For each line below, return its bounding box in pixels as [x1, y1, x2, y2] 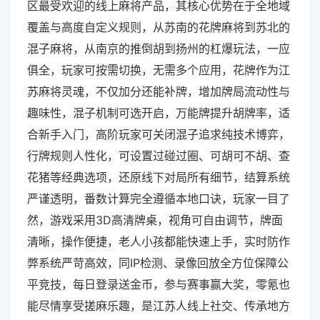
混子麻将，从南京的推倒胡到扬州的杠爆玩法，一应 [27, 41, 290, 56]
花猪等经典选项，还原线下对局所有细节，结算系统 [27, 170, 290, 185]
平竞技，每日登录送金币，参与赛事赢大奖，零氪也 [27, 277, 290, 292]
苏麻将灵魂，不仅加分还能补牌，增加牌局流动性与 [27, 84, 290, 99]
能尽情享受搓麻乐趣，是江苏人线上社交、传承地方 [27, 299, 290, 314]
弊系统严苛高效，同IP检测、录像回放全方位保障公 [27, 256, 289, 271]
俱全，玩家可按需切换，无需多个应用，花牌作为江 [27, 63, 290, 78]
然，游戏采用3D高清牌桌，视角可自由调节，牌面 [27, 213, 283, 228]
